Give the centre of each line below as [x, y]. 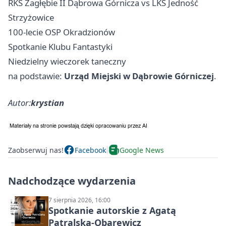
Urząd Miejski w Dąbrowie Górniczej [139, 76]
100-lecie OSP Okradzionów [62, 32]
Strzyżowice [31, 18]
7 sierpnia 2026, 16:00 [79, 200]
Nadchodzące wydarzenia [72, 181]
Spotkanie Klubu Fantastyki [60, 47]
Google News [142, 150]
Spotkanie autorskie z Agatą [112, 211]
